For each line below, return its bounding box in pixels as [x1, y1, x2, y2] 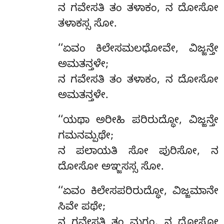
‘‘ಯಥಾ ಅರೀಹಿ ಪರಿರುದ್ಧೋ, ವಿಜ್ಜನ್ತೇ [57, 114, 218, 128]
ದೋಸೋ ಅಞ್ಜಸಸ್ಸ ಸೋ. [57, 160, 164, 175]
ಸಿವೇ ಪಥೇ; [57, 201, 105, 215]
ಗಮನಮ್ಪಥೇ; [57, 129, 113, 144]
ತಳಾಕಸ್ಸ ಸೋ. [57, 17, 117, 32]
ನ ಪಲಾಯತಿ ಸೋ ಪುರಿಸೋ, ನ [57, 145, 218, 159]
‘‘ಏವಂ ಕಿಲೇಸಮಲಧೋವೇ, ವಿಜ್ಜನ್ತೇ [57, 42, 218, 57]
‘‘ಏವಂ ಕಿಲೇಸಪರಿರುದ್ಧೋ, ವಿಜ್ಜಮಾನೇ [57, 185, 218, 200]
